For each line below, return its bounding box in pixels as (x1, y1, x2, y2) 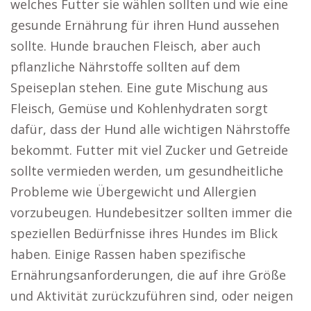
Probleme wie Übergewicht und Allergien (10, 183, 256, 200)
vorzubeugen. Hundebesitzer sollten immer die (10, 204, 292, 221)
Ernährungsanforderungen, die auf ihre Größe (10, 267, 286, 283)
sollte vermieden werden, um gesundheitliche (10, 162, 283, 179)
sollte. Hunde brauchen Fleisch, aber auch (10, 37, 260, 54)
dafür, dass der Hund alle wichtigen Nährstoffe (10, 121, 290, 137)
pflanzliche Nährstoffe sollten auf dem (10, 58, 240, 75)
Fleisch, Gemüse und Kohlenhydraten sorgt (10, 100, 268, 117)
